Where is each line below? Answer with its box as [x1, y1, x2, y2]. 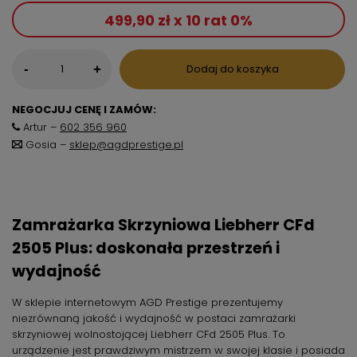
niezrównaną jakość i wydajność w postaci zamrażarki [12, 310, 296, 326]
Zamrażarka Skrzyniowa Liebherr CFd [12, 214, 315, 236]
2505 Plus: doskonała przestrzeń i [12, 237, 280, 259]
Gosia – [22, 136, 69, 152]
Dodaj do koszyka [186, 61, 279, 76]
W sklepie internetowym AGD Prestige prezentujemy [12, 294, 283, 310]
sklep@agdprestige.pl [69, 136, 183, 152]
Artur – [20, 119, 60, 135]
